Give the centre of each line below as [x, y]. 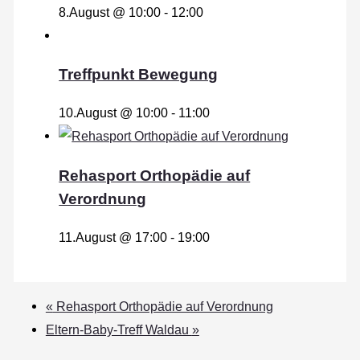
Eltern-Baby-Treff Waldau [119, 330]
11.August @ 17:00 [113, 237]
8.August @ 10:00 [110, 12]
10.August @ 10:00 [114, 113]
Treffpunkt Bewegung [139, 75]
